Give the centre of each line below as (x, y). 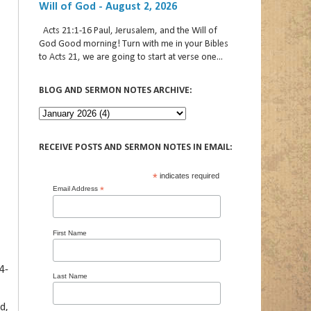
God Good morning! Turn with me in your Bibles (134, 44)
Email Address (76, 188)
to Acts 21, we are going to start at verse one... (131, 57)
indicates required (188, 176)
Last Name (70, 276)
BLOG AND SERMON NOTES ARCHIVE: (116, 91)
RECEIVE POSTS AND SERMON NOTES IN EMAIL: (136, 148)
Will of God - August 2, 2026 (108, 7)
